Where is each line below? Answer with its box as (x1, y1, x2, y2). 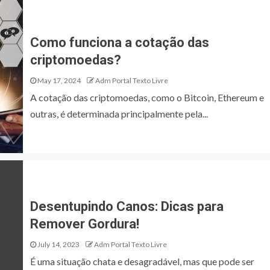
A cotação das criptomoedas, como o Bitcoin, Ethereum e (30, 92, 264, 103)
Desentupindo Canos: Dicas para (30, 199, 224, 214)
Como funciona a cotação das (30, 35, 209, 50)
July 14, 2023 (36, 240, 80, 249)
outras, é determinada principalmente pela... (30, 108, 208, 119)
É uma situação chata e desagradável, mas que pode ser (30, 256, 254, 267)
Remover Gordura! (30, 216, 139, 231)
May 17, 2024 (36, 76, 81, 85)
